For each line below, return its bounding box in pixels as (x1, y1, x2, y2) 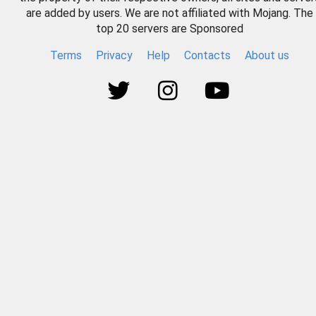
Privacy (95, 49, 133, 62)
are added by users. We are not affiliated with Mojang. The (25, 6, 313, 20)
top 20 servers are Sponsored (95, 22, 243, 35)
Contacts (183, 49, 231, 62)
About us (244, 49, 289, 62)
